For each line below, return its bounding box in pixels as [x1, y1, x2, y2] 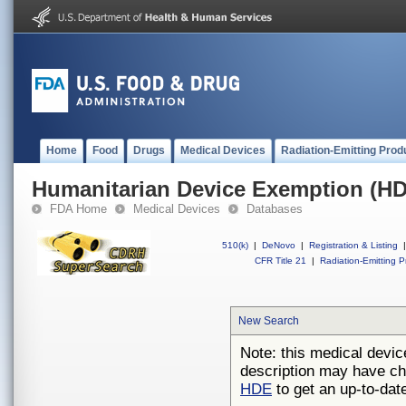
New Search [238, 314, 299, 327]
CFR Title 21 [255, 256, 306, 266]
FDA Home [50, 202, 107, 216]
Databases [246, 202, 303, 216]
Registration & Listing [309, 240, 398, 250]
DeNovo [262, 240, 295, 250]
